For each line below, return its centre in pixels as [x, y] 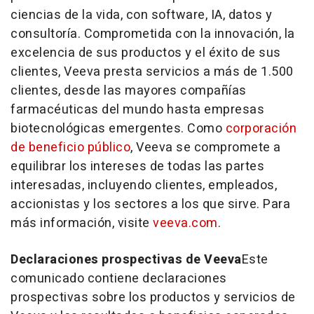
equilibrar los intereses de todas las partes [137, 166]
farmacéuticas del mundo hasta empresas [137, 110]
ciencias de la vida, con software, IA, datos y [141, 15]
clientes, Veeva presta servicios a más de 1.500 [152, 72]
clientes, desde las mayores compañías [129, 91]
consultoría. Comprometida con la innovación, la [153, 34]
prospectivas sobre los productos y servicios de [153, 298]
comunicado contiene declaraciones [119, 279]
